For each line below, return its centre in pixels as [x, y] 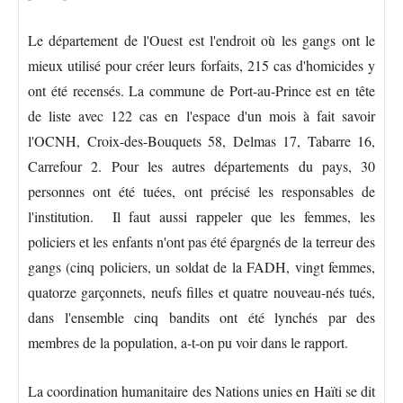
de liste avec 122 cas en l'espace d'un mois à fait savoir [201, 115]
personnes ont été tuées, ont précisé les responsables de [201, 191]
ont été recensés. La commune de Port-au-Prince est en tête [201, 90]
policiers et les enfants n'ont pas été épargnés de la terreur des [201, 241]
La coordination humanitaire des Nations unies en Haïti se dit [201, 390]
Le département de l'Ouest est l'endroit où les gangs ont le [201, 40]
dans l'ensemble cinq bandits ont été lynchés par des [201, 317]
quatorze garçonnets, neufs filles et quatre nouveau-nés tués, [201, 291]
